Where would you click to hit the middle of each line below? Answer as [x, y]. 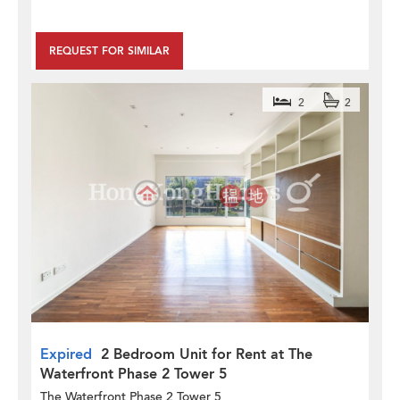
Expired [66, 354]
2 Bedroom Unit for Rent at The [207, 354]
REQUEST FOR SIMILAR [109, 50]
